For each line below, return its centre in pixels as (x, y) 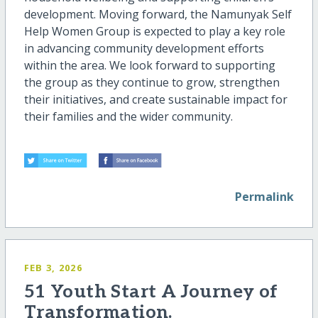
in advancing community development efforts (144, 49)
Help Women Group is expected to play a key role (154, 32)
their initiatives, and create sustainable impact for (155, 100)
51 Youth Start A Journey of (151, 292)
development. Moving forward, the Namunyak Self (158, 15)
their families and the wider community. (128, 117)
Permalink (265, 196)
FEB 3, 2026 (53, 267)
